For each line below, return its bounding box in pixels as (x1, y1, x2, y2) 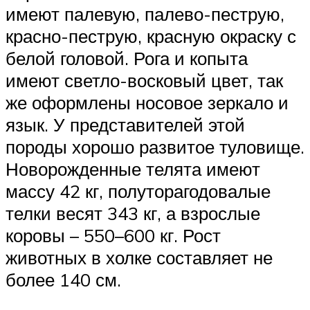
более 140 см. (6, 268, 121, 291)
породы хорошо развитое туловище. (6, 135, 304, 158)
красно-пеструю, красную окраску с (6, 24, 296, 47)
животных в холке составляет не (6, 246, 273, 268)
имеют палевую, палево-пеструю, (6, 2, 284, 25)
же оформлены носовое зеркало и (6, 91, 289, 113)
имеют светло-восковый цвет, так (6, 69, 283, 91)
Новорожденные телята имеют (6, 157, 260, 180)
